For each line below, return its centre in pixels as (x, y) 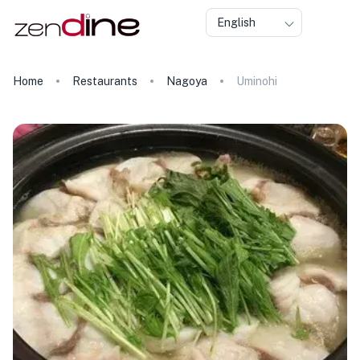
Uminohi (257, 81)
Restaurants (105, 81)
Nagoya (187, 81)
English (236, 22)
